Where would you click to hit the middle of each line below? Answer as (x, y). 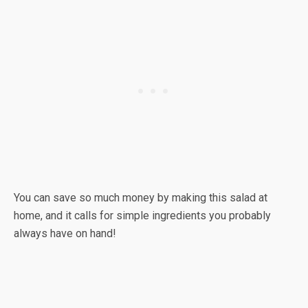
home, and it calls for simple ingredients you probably (142, 216)
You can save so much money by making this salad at (141, 198)
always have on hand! (65, 234)
